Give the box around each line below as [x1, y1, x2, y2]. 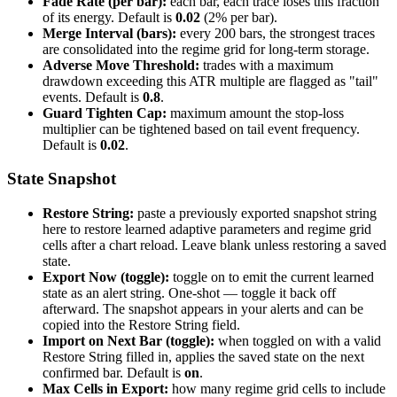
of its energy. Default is [43, 9, 175, 25]
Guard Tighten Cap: [43, 105, 167, 121]
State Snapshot [7, 169, 116, 189]
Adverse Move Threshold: [43, 57, 199, 73]
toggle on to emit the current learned [169, 269, 374, 284]
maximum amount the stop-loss [167, 105, 344, 121]
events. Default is [43, 89, 143, 105]
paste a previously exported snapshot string [134, 205, 377, 221]
